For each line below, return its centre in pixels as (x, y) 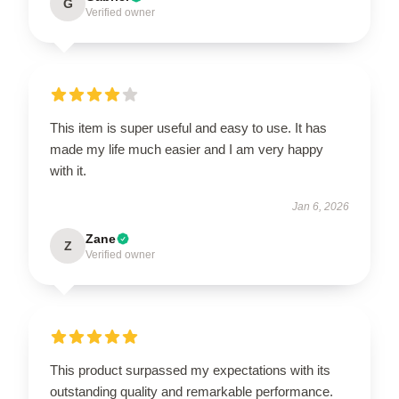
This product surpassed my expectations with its (190, 370)
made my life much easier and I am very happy (187, 149)
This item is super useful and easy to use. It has (188, 127)
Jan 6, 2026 (321, 206)
